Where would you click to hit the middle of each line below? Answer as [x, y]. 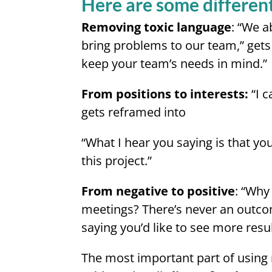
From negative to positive [158, 191]
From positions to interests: [165, 94]
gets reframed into [134, 112]
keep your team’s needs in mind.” [175, 64]
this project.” [117, 161]
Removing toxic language [157, 27]
